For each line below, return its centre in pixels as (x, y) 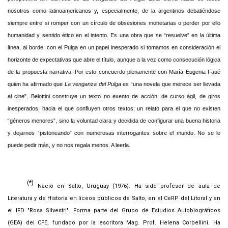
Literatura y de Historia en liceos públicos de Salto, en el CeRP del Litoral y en (114, 198)
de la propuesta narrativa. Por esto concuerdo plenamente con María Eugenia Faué (114, 72)
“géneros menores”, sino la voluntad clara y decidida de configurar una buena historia (114, 120)
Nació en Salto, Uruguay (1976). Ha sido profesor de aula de (129, 186)
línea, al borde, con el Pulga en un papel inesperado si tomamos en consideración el (114, 47)
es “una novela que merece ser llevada (172, 84)
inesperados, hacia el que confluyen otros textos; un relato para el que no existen (114, 108)
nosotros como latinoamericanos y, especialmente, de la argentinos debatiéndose (114, 10)
